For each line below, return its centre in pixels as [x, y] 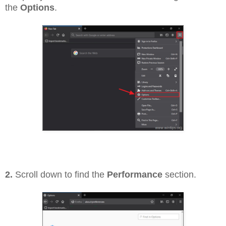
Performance [135, 175]
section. [179, 175]
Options [37, 7]
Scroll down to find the [60, 175]
